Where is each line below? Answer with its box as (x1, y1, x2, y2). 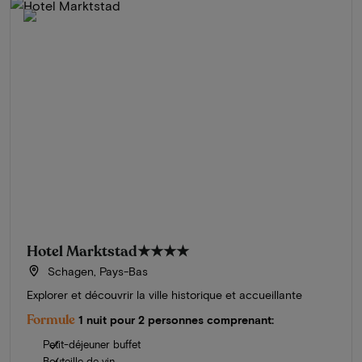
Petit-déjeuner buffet (43, 337, 141, 351)
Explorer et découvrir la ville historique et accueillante (27, 287, 302, 301)
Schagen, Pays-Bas (44, 263, 148, 278)
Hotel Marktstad (27, 241, 137, 261)
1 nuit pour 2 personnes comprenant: (78, 312, 274, 326)
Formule (27, 310, 75, 329)
